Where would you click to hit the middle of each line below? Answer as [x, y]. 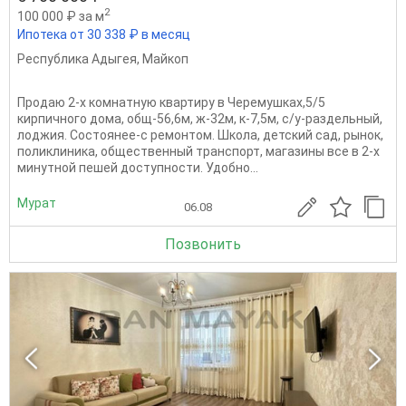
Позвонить [203, 244]
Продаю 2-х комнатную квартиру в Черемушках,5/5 [171, 102]
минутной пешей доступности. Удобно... [138, 167]
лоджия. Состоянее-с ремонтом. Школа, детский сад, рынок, [200, 135]
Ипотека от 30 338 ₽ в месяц [104, 34]
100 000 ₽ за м [61, 16]
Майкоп [165, 58]
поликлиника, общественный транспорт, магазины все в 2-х [198, 151]
